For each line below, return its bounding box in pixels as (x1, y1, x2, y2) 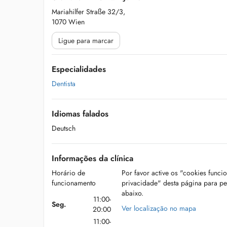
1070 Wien (52, 17, 85, 27)
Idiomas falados (52, 108, 108, 120)
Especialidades (52, 63, 106, 75)
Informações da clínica (52, 153, 133, 164)
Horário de (52, 168, 85, 178)
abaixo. (121, 188, 143, 198)
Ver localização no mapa (121, 203, 196, 213)
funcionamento (52, 178, 96, 188)
